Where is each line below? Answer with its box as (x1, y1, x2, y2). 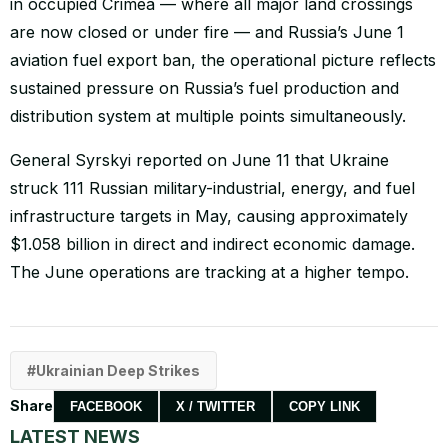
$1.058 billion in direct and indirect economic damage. (10, 233, 415, 254)
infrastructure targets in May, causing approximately (10, 205, 408, 226)
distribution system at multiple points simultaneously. (10, 105, 406, 126)
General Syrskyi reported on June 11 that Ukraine (10, 149, 389, 170)
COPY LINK (289, 398, 360, 414)
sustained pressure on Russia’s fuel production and (10, 77, 399, 98)
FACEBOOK (70, 398, 142, 414)
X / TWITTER (176, 398, 255, 414)
